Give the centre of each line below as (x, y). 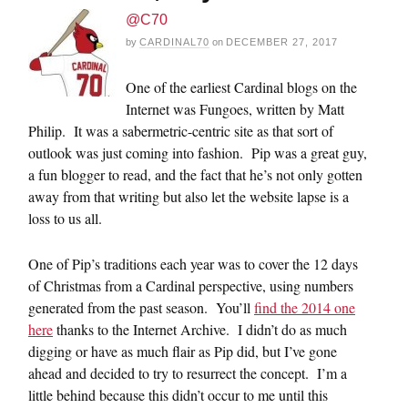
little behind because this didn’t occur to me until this (178, 395)
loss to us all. (65, 218)
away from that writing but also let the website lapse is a (189, 196)
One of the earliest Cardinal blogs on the (241, 87)
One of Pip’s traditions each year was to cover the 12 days (193, 264)
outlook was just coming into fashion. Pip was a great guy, (198, 153)
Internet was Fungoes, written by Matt (235, 109)
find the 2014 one (305, 307)
